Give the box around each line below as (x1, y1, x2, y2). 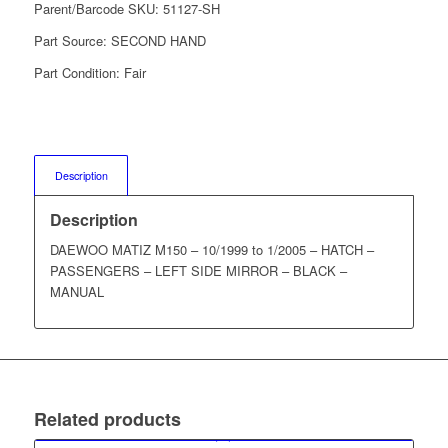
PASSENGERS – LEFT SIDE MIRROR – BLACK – (49, 261, 347, 281)
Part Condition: (33, 63, 124, 83)
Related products (33, 406, 181, 433)
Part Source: (33, 31, 111, 51)
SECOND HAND (110, 31, 206, 51)
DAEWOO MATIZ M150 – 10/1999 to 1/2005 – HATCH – (49, 240, 374, 260)
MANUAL (49, 282, 104, 302)
